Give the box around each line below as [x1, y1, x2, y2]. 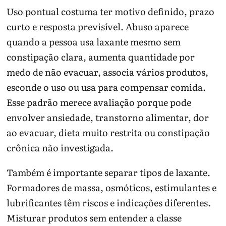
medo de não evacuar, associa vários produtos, [7, 65, 209, 79]
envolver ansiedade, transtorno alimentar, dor [7, 110, 209, 124]
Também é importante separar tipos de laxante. [7, 165, 211, 179]
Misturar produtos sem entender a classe [7, 210, 182, 224]
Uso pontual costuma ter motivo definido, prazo [7, 4, 215, 18]
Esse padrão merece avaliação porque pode [7, 95, 192, 109]
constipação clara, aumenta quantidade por [7, 49, 195, 64]
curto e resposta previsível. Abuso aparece [7, 19, 189, 33]
